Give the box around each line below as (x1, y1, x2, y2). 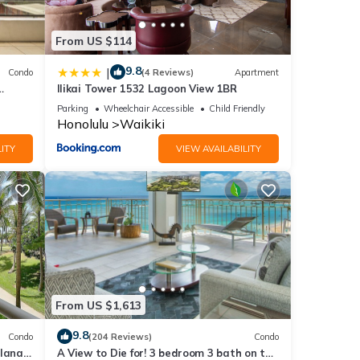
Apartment (235, 66, 279, 78)
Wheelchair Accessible (103, 103, 194, 115)
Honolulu (56, 116, 108, 133)
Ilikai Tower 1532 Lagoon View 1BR (56, 82, 237, 96)
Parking (56, 103, 88, 115)
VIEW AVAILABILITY (176, 143, 261, 155)
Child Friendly (208, 103, 265, 115)
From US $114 (55, 33, 132, 48)
